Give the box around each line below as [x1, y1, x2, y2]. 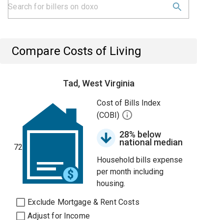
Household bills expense [97, 155, 183, 165]
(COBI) [97, 110, 122, 120]
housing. [97, 179, 126, 188]
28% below [119, 129, 162, 139]
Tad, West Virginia [62, 78, 135, 88]
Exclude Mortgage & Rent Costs [27, 197, 139, 207]
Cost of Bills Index [97, 98, 161, 108]
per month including [97, 167, 164, 176]
